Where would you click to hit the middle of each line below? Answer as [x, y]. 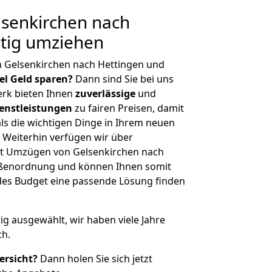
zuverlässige [105, 93]
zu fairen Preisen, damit [128, 108]
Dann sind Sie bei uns [123, 79]
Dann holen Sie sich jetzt [95, 259]
